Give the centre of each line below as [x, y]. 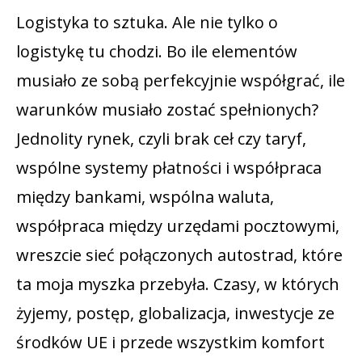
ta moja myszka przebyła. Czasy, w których [178, 284]
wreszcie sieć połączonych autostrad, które [179, 255]
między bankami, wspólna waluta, [145, 196]
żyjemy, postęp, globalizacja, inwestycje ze [175, 313]
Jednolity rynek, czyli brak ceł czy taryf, [161, 138]
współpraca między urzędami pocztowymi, [178, 225]
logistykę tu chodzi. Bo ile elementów [157, 51]
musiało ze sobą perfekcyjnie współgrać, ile [181, 80]
